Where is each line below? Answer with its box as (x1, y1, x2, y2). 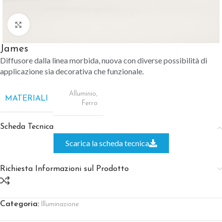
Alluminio (69, 90, 96, 98)
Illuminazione (41, 201, 79, 208)
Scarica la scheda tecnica (65, 138, 149, 148)
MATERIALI (5, 94, 48, 103)
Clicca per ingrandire (29, 21, 91, 28)
